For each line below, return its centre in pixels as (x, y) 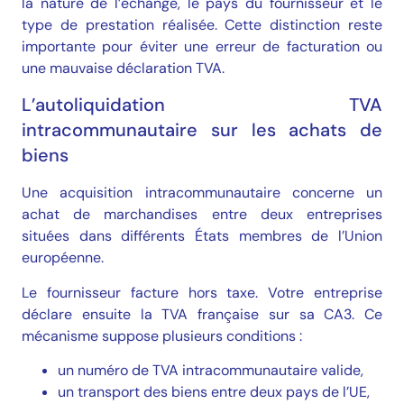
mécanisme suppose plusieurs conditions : (162, 335)
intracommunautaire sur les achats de (202, 130)
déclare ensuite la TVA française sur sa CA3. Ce (202, 314)
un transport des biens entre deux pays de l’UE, (214, 392)
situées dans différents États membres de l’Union (202, 236)
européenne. (63, 258)
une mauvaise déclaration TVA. (123, 69)
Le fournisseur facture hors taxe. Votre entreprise (202, 292)
